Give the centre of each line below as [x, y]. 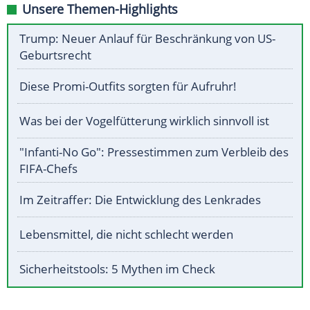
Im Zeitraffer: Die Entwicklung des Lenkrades [140, 200]
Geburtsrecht [55, 55]
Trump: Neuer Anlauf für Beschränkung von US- [147, 39]
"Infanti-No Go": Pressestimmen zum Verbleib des [154, 152]
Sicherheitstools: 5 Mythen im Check [117, 269]
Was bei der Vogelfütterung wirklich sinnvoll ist [144, 121]
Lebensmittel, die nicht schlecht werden [126, 235]
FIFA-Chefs [48, 169]
